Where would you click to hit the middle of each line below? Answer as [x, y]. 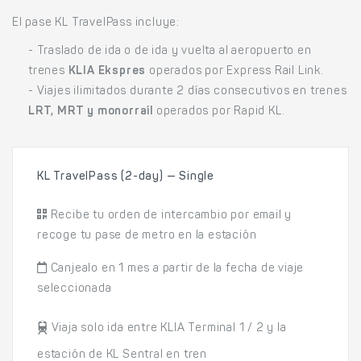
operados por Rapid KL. [219, 112]
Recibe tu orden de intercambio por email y [170, 216]
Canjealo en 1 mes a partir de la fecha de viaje [176, 269]
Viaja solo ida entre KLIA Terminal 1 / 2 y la [167, 329]
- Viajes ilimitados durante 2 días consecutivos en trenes [188, 92]
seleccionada [75, 289]
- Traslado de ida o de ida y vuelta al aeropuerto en [170, 52]
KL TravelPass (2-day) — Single [126, 177]
